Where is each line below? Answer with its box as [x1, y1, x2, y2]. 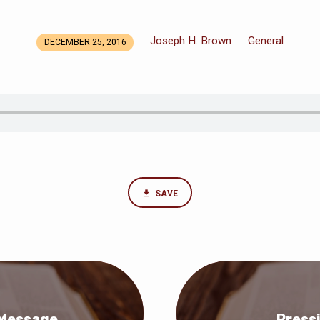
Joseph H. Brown [150, 34, 232, 48]
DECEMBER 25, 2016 [44, 37, 126, 48]
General [248, 34, 284, 48]
